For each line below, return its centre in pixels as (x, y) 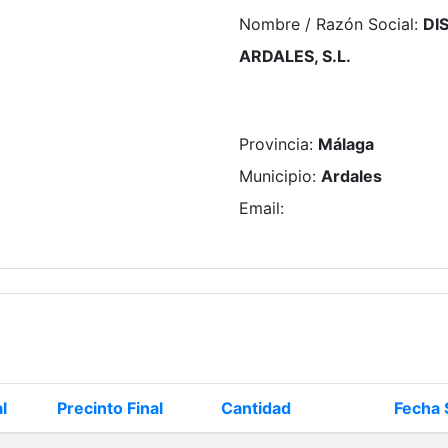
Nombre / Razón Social (326, 24)
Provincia (274, 144)
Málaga (346, 144)
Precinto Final (110, 408)
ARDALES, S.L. (295, 56)
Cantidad (256, 408)
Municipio (275, 176)
